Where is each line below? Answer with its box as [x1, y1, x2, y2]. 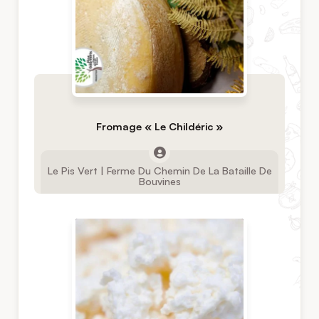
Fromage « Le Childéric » [96, 119, 223, 132]
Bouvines [138, 174, 181, 188]
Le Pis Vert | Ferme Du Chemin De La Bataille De [47, 164, 272, 177]
